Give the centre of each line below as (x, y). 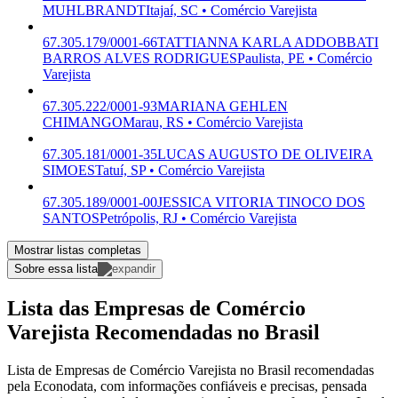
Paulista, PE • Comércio (305, 59)
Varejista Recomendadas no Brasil (163, 333)
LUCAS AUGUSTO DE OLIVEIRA (265, 155)
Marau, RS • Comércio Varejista (213, 123)
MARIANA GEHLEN (223, 107)
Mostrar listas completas (78, 251)
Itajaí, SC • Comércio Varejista (231, 11)
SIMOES (69, 171)
